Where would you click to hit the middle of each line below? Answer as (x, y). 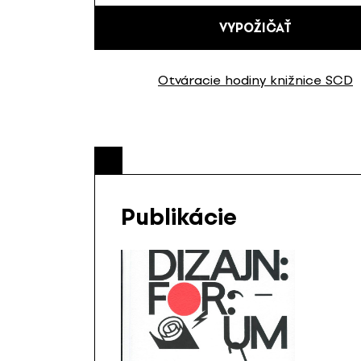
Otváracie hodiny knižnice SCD (255, 80)
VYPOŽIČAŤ (255, 28)
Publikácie (179, 216)
